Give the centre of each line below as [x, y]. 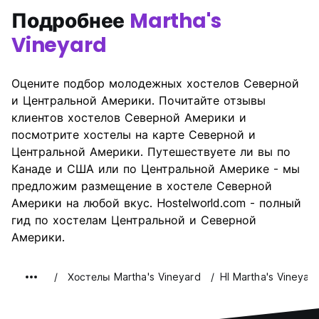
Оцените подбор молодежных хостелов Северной [155, 83]
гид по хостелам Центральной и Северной [134, 220]
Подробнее [71, 21]
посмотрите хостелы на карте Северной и [134, 135]
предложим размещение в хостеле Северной [142, 186]
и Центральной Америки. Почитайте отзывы [138, 100]
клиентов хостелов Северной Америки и [129, 117]
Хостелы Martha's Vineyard [134, 277]
